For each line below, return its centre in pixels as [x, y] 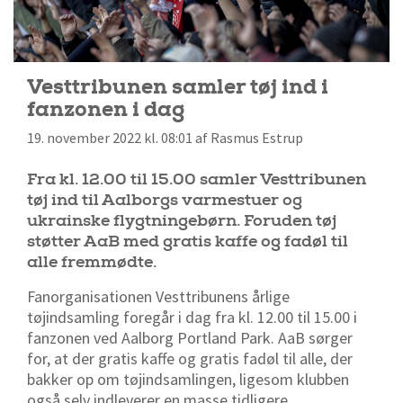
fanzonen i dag [106, 109]
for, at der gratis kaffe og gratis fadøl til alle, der [190, 359]
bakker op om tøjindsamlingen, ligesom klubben [188, 380]
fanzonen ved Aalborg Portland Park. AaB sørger [190, 338]
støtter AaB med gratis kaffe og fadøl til [188, 242]
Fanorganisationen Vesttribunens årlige [158, 297]
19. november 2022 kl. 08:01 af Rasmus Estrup [165, 139]
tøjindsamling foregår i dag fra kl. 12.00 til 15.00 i [192, 318]
